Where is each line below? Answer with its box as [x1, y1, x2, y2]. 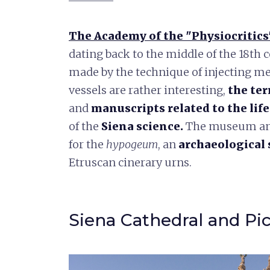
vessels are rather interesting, [69, 83, 228, 97]
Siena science [101, 119, 180, 133]
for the [69, 137, 106, 151]
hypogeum [106, 137, 158, 151]
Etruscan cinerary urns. [69, 155, 192, 169]
